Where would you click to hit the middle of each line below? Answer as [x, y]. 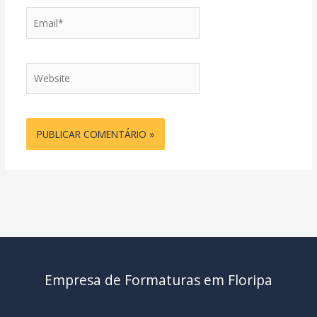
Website [43, 69]
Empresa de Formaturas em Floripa [158, 281]
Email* [40, 14]
